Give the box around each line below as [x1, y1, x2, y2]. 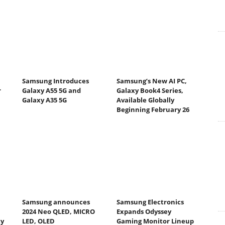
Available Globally [116, 95, 174, 105]
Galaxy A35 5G [22, 95, 67, 105]
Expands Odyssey [116, 206, 171, 216]
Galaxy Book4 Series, [116, 86, 183, 95]
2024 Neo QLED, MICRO [22, 206, 95, 216]
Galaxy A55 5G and [22, 86, 81, 95]
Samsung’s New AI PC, [116, 76, 187, 86]
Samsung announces [22, 197, 90, 206]
